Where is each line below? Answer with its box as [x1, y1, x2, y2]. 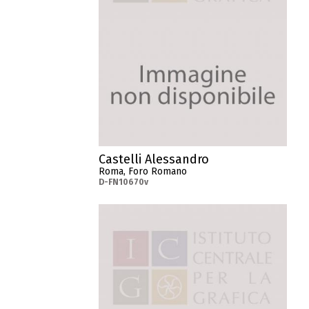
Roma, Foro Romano [99, 166, 188, 178]
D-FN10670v [99, 177, 149, 188]
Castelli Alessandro [99, 152, 210, 168]
